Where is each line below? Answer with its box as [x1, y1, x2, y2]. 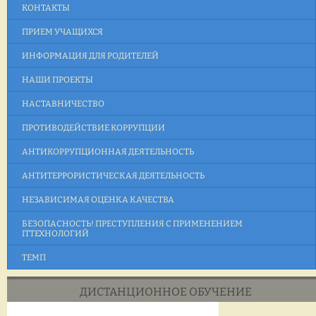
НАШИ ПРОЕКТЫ [22, 75, 93, 85]
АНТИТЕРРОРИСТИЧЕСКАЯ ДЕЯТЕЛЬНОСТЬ [22, 171, 205, 181]
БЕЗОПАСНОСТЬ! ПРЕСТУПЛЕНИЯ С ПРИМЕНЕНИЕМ [22, 219, 243, 229]
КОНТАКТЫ [22, 3, 70, 13]
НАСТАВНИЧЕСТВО [22, 99, 104, 109]
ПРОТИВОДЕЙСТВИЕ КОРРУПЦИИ [22, 123, 165, 133]
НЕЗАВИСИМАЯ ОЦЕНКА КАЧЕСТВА [22, 195, 174, 205]
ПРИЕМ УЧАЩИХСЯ [22, 27, 103, 37]
